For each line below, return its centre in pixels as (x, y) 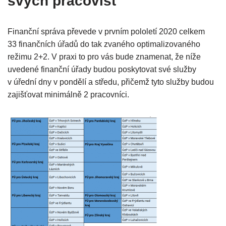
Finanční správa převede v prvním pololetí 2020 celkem (106, 32)
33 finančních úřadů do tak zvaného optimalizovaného (104, 44)
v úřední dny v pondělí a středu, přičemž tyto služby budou (111, 82)
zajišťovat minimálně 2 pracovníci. (68, 95)
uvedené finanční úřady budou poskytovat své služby (102, 70)
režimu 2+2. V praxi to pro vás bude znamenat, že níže (104, 57)
